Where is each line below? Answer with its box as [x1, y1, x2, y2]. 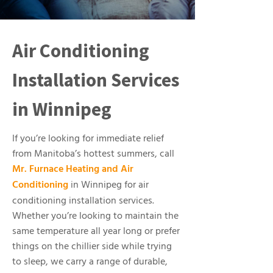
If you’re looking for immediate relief [12, 131, 164, 147]
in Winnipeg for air [68, 177, 149, 193]
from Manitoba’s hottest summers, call [12, 146, 174, 162]
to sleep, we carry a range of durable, [12, 254, 168, 270]
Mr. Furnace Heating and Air [12, 161, 133, 177]
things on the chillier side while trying [12, 239, 172, 255]
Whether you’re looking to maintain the [12, 208, 179, 224]
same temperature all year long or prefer [12, 224, 180, 239]
